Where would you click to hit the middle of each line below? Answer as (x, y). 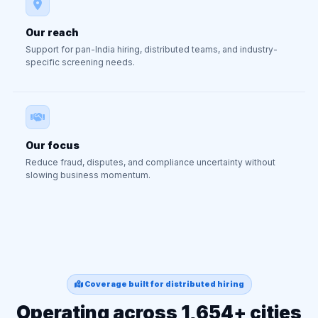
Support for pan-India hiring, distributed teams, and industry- (152, 49)
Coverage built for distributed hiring (163, 284)
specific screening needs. (80, 62)
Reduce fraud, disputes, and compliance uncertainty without (150, 162)
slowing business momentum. (88, 175)
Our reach (52, 32)
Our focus (53, 145)
